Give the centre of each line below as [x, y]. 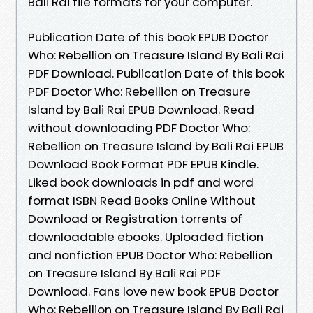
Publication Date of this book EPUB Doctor [148, 37]
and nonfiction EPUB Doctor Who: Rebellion [150, 255]
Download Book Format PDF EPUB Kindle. [143, 164]
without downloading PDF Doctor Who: [139, 128]
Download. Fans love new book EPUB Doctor [153, 291]
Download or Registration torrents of [135, 218]
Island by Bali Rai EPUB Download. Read [141, 109]
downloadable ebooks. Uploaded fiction [146, 236]
